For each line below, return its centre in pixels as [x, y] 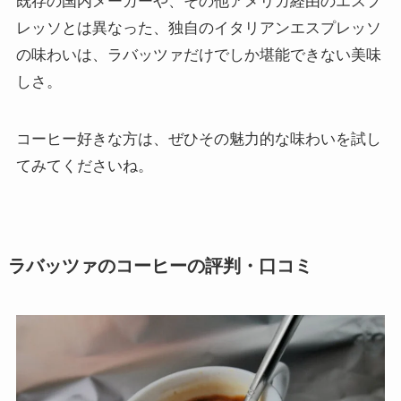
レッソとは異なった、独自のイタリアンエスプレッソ [198, 28]
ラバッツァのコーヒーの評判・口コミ [160, 265]
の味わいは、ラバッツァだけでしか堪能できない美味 [198, 55]
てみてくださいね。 [84, 166]
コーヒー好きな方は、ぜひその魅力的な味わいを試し [198, 140]
